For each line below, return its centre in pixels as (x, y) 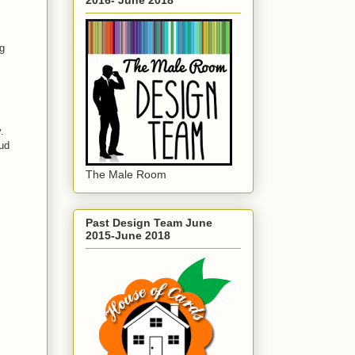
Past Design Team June (149, 223)
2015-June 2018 (128, 236)
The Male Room (126, 174)
